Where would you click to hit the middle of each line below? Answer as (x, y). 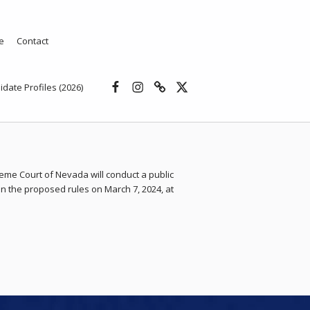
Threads (177, 76)
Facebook (138, 76)
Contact (32, 41)
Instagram (162, 76)
